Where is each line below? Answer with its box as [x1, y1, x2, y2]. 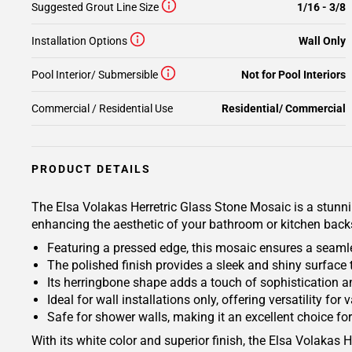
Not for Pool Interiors [241, 68, 346, 81]
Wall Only [299, 35, 346, 47]
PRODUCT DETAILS [31, 163, 151, 175]
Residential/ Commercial [222, 102, 346, 115]
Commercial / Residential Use [31, 102, 173, 115]
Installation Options [31, 35, 127, 47]
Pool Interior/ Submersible [31, 68, 158, 81]
